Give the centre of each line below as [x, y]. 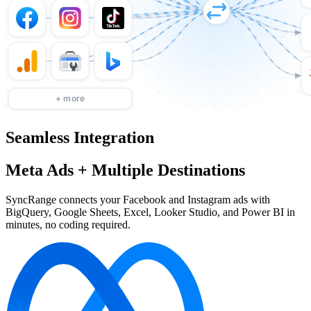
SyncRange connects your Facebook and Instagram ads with [138, 199]
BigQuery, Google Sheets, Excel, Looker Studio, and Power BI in [150, 212]
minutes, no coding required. [68, 224]
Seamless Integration [80, 137]
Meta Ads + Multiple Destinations [125, 170]
